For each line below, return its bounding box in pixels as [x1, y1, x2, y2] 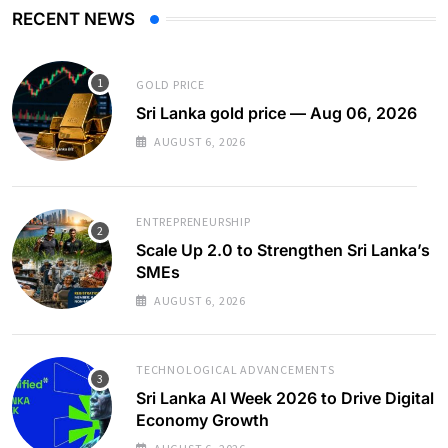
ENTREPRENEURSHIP [136, 213, 251, 229]
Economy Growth [136, 409, 269, 430]
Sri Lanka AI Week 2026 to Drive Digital [136, 387, 434, 408]
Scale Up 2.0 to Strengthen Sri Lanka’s [136, 239, 430, 260]
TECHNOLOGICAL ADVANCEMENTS [136, 361, 335, 377]
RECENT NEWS [12, 8, 135, 29]
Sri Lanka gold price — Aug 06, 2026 [136, 102, 417, 123]
